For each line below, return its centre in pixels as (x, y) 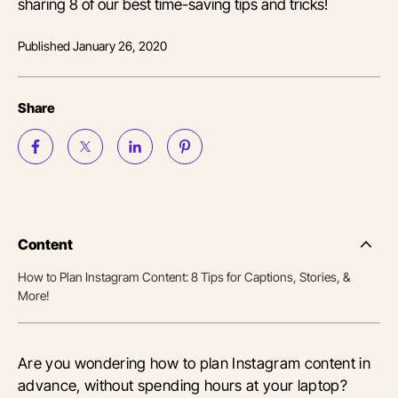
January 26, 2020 (120, 46)
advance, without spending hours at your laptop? (183, 386)
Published (45, 46)
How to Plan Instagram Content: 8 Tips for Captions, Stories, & (184, 277)
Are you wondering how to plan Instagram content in (195, 363)
